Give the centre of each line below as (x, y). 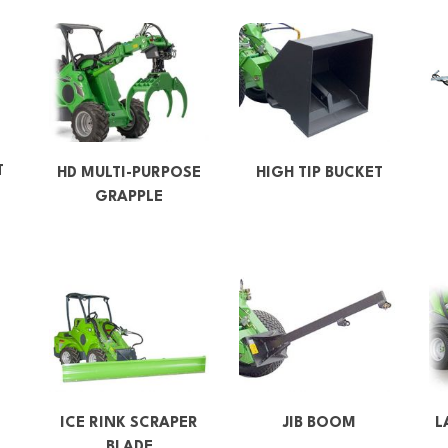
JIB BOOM (319, 423)
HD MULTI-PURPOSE (129, 173)
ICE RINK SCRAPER (129, 423)
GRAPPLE (129, 197)
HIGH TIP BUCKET (319, 173)
